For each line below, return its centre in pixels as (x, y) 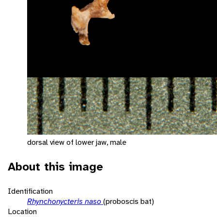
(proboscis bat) (129, 201)
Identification (30, 191)
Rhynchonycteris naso (65, 201)
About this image (55, 166)
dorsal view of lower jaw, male (77, 142)
